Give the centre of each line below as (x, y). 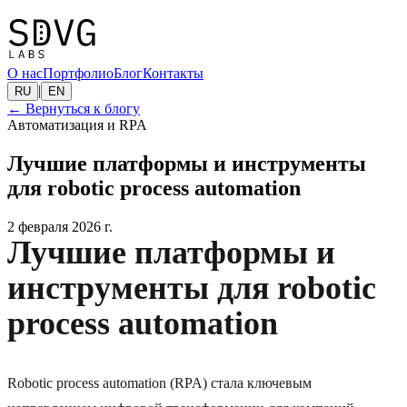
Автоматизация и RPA (77, 125)
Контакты (173, 74)
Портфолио (78, 74)
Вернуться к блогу (83, 109)
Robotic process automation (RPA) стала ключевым (159, 383)
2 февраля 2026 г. (60, 227)
